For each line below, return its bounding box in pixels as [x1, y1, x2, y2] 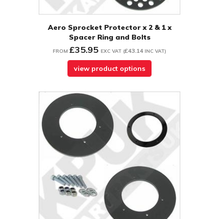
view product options [74, 64, 145, 73]
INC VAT [145, 48, 165, 55]
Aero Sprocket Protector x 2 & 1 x [47, 23, 172, 32]
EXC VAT [101, 48, 122, 55]
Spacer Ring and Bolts [68, 33, 151, 42]
